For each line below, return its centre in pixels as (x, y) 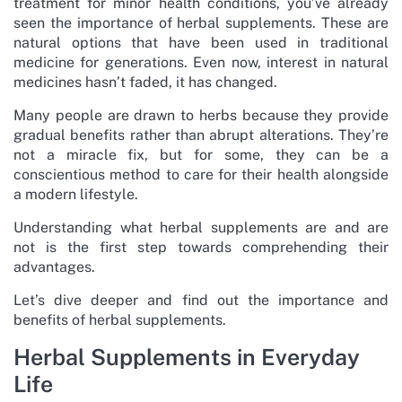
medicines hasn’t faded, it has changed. (145, 82)
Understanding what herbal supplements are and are (201, 227)
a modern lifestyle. (76, 194)
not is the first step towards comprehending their (201, 247)
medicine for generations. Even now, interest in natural (201, 62)
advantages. (54, 267)
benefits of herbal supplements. (120, 319)
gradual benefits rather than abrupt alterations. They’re (201, 135)
